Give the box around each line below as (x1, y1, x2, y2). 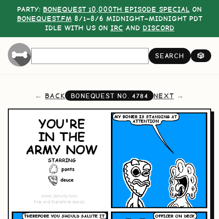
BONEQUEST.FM (17, 14, 72, 23)
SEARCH (155, 52, 184, 60)
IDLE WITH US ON (44, 23, 110, 32)
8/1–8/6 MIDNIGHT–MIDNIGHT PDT (71, 14, 202, 23)
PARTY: (17, 4, 43, 14)
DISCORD (142, 23, 175, 32)
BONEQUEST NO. (70, 91, 132, 100)
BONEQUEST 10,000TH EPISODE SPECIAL (43, 4, 190, 14)
